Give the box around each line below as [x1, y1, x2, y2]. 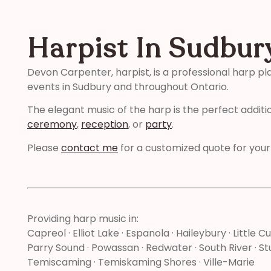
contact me [61, 140, 118, 155]
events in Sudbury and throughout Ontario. [27, 80, 229, 94]
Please [27, 140, 61, 155]
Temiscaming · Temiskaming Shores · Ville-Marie [27, 255, 255, 269]
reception [81, 117, 128, 132]
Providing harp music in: [27, 211, 139, 226]
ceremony [27, 117, 77, 132]
